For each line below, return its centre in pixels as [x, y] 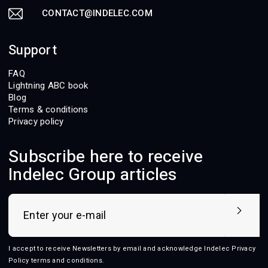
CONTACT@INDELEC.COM [97, 13]
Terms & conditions [48, 109]
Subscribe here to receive [106, 157]
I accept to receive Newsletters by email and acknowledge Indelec [120, 248]
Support [33, 50]
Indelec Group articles [93, 175]
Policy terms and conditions [55, 260]
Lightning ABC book [48, 85]
